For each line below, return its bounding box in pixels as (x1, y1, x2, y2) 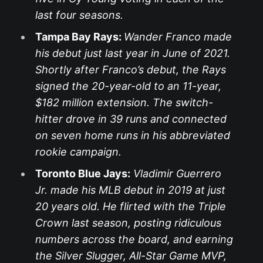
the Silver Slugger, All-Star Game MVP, (35, 249, 227, 262)
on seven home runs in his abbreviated (35, 129, 230, 141)
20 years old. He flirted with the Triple (35, 200, 226, 213)
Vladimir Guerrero (133, 167, 221, 180)
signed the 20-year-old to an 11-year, (35, 79, 221, 92)
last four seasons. (35, 8, 123, 21)
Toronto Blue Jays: (35, 167, 130, 180)
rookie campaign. (35, 145, 122, 158)
